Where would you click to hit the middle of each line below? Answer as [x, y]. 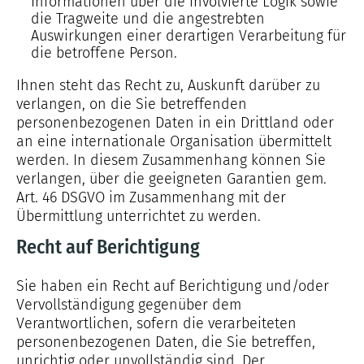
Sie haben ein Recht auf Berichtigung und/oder [173, 286]
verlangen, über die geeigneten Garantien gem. [171, 179]
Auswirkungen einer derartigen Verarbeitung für [188, 36]
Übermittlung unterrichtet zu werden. [139, 216]
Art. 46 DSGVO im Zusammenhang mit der [151, 197]
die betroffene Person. [104, 53]
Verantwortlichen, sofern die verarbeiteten [156, 323]
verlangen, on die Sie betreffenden [132, 104]
